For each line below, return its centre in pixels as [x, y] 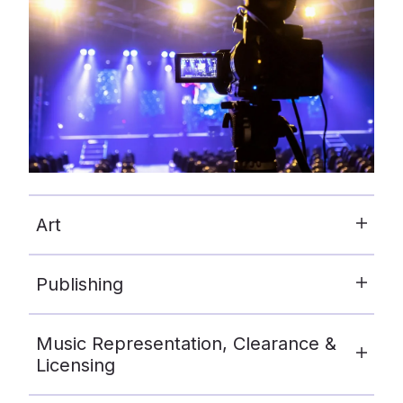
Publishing [80, 284]
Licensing [76, 365]
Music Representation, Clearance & [186, 343]
